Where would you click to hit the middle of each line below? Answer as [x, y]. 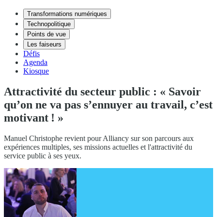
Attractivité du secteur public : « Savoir [102, 91]
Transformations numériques [67, 14]
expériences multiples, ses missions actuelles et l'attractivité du [98, 147]
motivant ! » [34, 117]
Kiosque [36, 71]
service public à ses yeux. [43, 155]
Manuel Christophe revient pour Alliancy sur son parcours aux [99, 138]
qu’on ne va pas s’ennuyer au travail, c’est [108, 104]
